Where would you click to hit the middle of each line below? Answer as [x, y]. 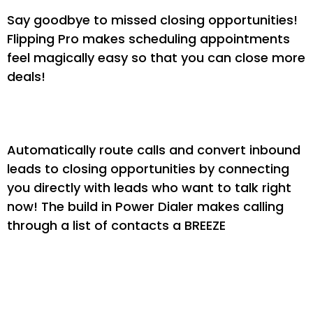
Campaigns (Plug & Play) [127, 297]
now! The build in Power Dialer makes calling [145, 206]
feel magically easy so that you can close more [156, 57]
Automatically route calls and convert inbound [154, 150]
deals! [26, 76]
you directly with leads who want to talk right [149, 187]
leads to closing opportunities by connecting [148, 168]
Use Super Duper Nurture [123, 274]
